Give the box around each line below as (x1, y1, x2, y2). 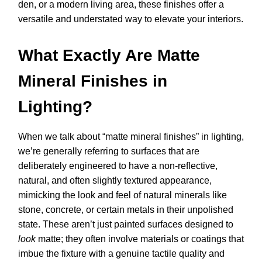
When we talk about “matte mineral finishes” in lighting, (18, 132, 244, 142)
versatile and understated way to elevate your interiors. (18, 14, 243, 25)
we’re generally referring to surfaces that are (18, 146, 199, 157)
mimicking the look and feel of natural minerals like (18, 190, 227, 201)
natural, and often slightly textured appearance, (18, 175, 212, 186)
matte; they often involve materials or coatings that (36, 234, 244, 244)
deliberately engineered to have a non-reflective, (18, 161, 218, 171)
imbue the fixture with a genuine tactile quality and (18, 249, 225, 259)
